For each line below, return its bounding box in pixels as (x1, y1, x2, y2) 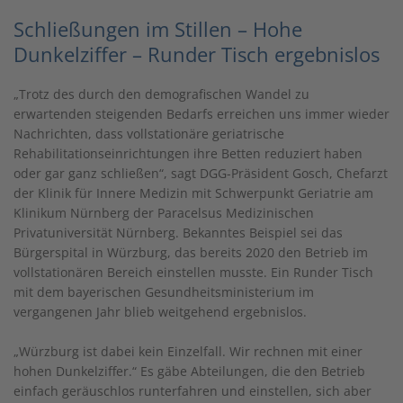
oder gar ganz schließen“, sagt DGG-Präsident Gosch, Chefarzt (13, 164, 388, 182)
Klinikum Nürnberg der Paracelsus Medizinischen (13, 203, 314, 221)
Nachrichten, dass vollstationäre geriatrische (13, 124, 284, 142)
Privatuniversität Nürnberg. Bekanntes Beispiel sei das (13, 223, 343, 241)
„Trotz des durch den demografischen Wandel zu (13, 85, 309, 103)
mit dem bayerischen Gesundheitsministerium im (13, 282, 314, 300)
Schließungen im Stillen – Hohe (13, 14, 302, 42)
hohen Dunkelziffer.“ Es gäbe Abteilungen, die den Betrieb (13, 362, 365, 380)
